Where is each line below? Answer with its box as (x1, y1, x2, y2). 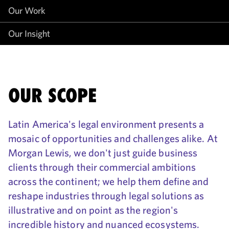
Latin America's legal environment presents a (8, 118, 204, 131)
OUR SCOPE (8, 84, 97, 107)
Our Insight (8, 28, 50, 40)
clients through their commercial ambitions (8, 161, 196, 174)
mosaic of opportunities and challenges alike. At (8, 132, 218, 145)
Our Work (8, 5, 45, 17)
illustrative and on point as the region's (8, 203, 178, 217)
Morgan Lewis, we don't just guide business (8, 146, 198, 159)
